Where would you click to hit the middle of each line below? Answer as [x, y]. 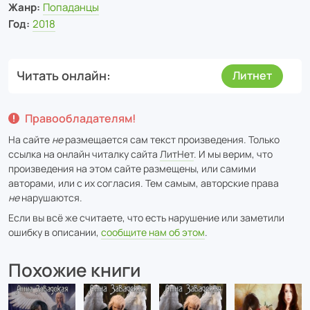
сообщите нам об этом [153, 232]
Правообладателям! [81, 118]
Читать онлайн [62, 76]
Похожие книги [74, 270]
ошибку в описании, [55, 232]
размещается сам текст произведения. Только [171, 139]
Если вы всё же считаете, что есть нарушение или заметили [146, 217]
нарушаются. [51, 197]
